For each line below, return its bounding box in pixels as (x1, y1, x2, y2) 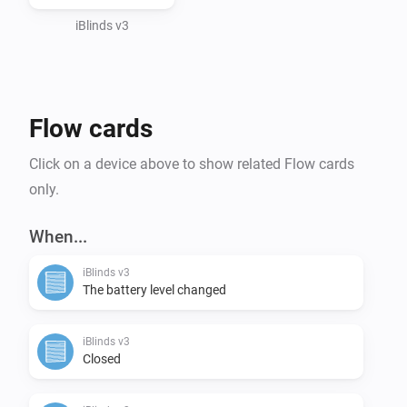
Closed (83, 351, 121, 366)
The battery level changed (83, 282, 226, 297)
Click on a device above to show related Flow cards (29, 154, 354, 173)
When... (29, 225, 87, 247)
